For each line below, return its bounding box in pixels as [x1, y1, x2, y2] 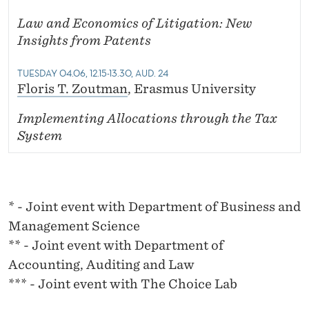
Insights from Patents [17, 33, 151, 48]
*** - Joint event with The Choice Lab [8, 277, 237, 292]
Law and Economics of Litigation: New [17, 16, 252, 31]
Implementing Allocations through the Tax [17, 111, 277, 126]
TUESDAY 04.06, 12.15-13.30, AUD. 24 [17, 67, 168, 80]
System [17, 128, 62, 143]
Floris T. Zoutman [17, 81, 128, 97]
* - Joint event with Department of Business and [8, 199, 301, 215]
